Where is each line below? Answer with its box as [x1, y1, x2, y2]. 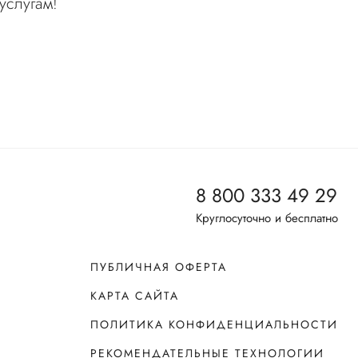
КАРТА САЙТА [89, 288, 179, 304]
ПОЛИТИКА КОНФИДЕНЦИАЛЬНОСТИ [89, 316, 338, 332]
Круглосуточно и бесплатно [196, 209, 338, 227]
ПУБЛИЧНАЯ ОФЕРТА [89, 259, 227, 275]
